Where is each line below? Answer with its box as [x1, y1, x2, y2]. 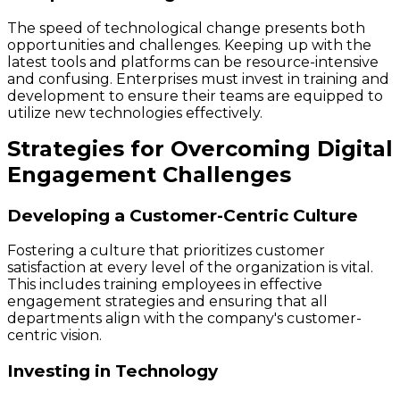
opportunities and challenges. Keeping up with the [7, 36, 371, 54]
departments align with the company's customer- [7, 310, 362, 328]
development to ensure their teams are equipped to [7, 87, 383, 104]
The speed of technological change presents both [7, 19, 365, 37]
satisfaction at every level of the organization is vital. [7, 259, 373, 277]
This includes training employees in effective [7, 276, 322, 294]
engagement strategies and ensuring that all [7, 293, 328, 311]
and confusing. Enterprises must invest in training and [7, 70, 389, 87]
